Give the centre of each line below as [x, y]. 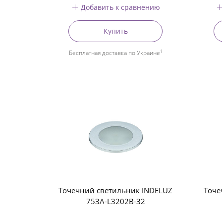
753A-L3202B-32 [115, 201]
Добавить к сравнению [120, 7]
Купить [115, 31]
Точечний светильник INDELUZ [116, 190]
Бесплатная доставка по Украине [114, 53]
